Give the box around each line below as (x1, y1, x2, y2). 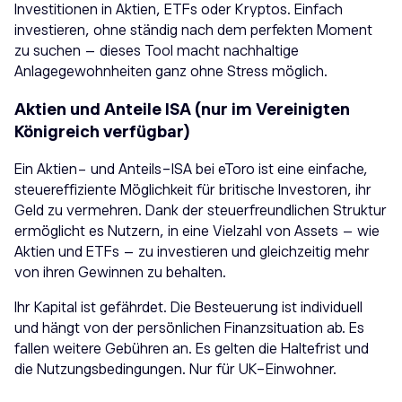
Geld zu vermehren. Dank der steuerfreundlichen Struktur (14, 203, 387, 220)
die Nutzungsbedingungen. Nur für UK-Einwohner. (14, 362, 336, 379)
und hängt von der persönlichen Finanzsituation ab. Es (14, 320, 364, 337)
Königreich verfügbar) (14, 123, 189, 142)
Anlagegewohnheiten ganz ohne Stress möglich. (14, 64, 328, 81)
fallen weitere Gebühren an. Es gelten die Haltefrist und (14, 341, 369, 358)
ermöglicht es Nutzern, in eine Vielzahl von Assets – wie (14, 223, 380, 240)
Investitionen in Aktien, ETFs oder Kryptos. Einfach (14, 2, 343, 19)
